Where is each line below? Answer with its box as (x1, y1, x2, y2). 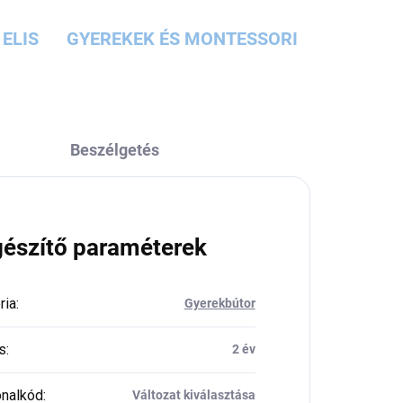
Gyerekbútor (184, 296, 255, 311)
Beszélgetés (69, 140, 159, 160)
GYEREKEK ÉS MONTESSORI (67, 28, 299, 50)
